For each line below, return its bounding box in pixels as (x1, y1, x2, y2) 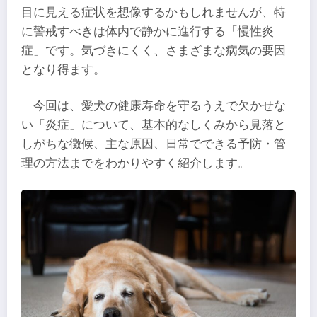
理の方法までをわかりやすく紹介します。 (21, 156, 250, 170)
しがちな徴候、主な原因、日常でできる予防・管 (21, 137, 286, 151)
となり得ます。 (21, 62, 105, 76)
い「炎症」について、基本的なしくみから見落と (21, 117, 286, 132)
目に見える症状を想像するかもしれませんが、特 (21, 5, 286, 19)
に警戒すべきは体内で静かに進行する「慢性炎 (21, 24, 274, 38)
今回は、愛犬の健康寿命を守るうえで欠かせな (33, 98, 287, 113)
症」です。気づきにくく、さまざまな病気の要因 (21, 43, 286, 57)
